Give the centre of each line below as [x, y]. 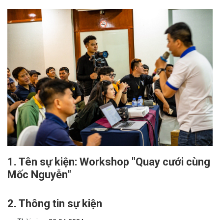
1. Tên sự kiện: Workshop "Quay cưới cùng [109, 162]
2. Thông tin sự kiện [55, 203]
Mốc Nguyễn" [39, 174]
